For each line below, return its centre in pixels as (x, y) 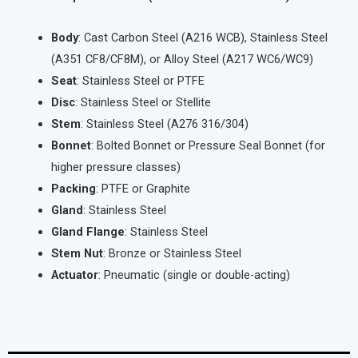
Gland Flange (88, 232)
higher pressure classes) (115, 167)
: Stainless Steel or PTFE (140, 81)
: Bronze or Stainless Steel (172, 254)
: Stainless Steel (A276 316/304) (164, 124)
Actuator (74, 275)
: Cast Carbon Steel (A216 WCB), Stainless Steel (203, 38)
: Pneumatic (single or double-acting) (194, 275)
